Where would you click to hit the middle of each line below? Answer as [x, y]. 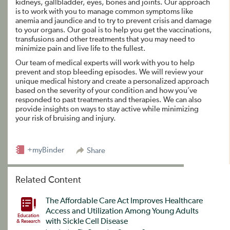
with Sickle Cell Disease [87, 222]
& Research [28, 221]
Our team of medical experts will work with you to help [105, 63]
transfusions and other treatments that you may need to [105, 39]
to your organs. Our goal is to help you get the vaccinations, [114, 30]
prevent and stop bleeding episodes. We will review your [109, 72]
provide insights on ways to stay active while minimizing [107, 109]
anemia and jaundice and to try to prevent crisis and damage [113, 21]
